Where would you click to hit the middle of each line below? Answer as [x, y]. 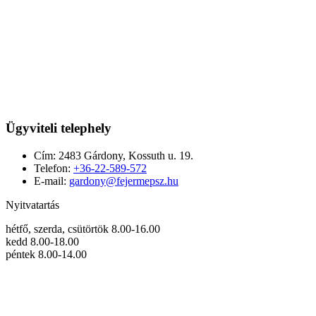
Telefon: [54, 169]
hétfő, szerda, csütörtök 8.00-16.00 [83, 229]
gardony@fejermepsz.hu [124, 181]
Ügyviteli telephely [59, 128]
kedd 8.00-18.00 [42, 242]
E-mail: [51, 181]
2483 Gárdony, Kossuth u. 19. [126, 156]
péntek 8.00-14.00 [46, 255]
